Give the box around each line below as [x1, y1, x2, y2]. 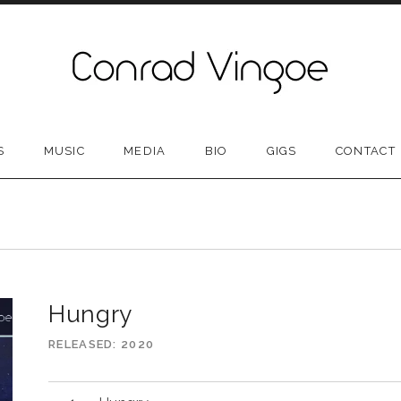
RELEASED [48, 337, 114, 351]
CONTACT [335, 144, 396, 158]
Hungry [48, 301, 132, 328]
